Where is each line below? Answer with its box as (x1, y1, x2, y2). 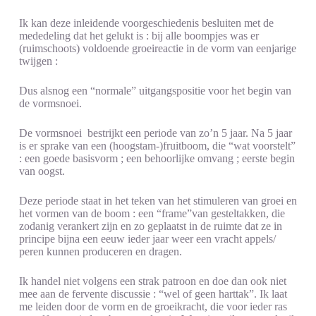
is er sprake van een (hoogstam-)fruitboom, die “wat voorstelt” (18, 139, 296, 152)
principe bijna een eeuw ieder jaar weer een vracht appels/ (18, 232, 276, 245)
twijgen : (18, 54, 58, 67)
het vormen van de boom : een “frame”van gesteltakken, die (18, 207, 285, 219)
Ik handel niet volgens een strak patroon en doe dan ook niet (18, 274, 286, 287)
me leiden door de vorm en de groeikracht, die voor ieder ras (18, 300, 287, 312)
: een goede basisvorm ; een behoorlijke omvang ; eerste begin (18, 152, 295, 164)
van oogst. (18, 164, 65, 177)
